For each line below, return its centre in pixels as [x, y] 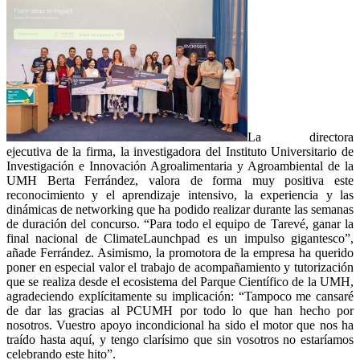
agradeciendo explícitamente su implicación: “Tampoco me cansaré [180, 296]
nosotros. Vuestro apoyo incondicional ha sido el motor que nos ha [180, 325]
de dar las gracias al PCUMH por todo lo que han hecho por [180, 310]
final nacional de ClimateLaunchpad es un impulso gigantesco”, [180, 238]
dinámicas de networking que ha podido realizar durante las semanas [180, 209]
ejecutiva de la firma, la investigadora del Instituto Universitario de [180, 151]
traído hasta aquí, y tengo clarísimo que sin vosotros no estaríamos [180, 339]
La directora [301, 137]
